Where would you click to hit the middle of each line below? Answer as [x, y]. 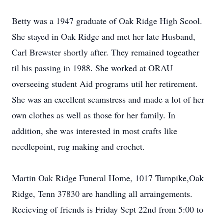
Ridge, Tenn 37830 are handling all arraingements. [102, 193]
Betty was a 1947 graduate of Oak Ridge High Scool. [107, 21]
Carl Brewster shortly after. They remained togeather [106, 52]
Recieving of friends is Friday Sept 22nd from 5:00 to [108, 209]
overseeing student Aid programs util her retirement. [105, 83]
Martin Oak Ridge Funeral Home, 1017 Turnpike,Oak [108, 178]
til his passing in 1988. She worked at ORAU [92, 68]
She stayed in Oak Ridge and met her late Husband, [104, 36]
